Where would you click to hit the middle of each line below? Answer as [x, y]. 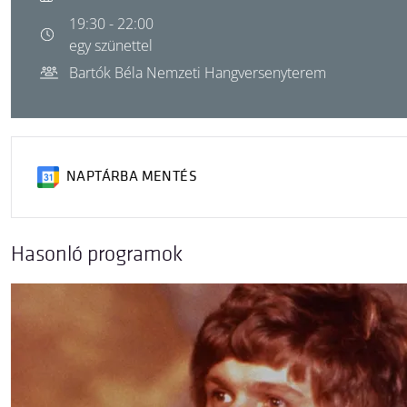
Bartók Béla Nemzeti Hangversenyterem [198, 73]
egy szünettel [111, 45]
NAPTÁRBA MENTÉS [132, 177]
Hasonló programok [97, 254]
